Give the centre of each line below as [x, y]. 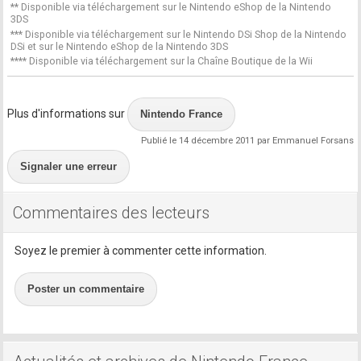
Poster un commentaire [86, 289]
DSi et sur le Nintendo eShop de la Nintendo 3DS [120, 46]
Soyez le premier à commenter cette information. [141, 251]
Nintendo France [182, 114]
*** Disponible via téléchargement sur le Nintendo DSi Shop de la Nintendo [179, 34]
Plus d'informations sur [68, 114]
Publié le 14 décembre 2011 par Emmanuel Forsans [247, 141]
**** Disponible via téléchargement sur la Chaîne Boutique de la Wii [162, 61]
